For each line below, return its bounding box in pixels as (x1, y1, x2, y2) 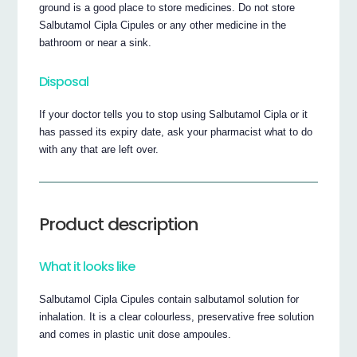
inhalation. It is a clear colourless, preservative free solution (39, 311, 315, 324)
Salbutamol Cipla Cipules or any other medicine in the (39, 18, 287, 31)
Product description (39, 211, 199, 237)
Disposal (39, 72, 89, 91)
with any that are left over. (39, 143, 159, 156)
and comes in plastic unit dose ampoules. (39, 328, 232, 341)
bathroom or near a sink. (39, 36, 152, 49)
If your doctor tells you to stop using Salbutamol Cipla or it (39, 108, 308, 121)
